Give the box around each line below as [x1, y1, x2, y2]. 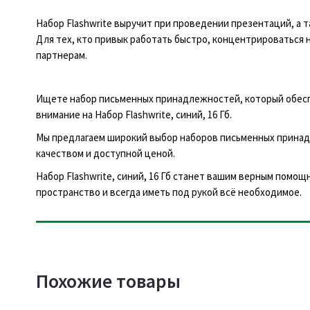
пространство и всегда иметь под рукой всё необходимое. [36, 185, 302, 199]
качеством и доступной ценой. [36, 146, 175, 160]
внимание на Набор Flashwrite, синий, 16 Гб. [36, 107, 232, 121]
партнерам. [36, 48, 87, 62]
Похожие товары [36, 268, 181, 293]
